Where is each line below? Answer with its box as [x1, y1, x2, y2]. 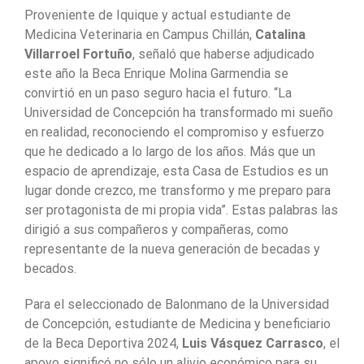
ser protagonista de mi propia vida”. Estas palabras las [24, 201, 338, 218]
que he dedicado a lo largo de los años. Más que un [24, 143, 315, 159]
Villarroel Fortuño [24, 45, 132, 62]
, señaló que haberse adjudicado [132, 45, 314, 62]
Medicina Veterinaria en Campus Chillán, [24, 26, 255, 42]
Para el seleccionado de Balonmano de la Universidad [24, 296, 329, 312]
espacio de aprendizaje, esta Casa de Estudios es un [24, 162, 328, 179]
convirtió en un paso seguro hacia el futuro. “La [24, 84, 292, 101]
